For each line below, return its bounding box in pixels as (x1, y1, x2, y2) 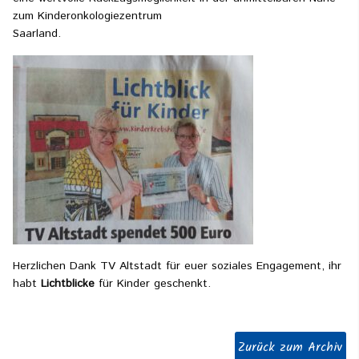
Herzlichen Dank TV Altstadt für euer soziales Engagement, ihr (13, 258, 341, 274)
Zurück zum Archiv (238, 338, 343, 357)
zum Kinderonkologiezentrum (13, 8, 162, 24)
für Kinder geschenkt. (95, 276, 211, 292)
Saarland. (13, 26, 61, 42)
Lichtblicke (41, 276, 95, 292)
